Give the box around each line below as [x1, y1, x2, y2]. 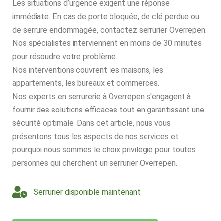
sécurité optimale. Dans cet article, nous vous [12, 118, 171, 128]
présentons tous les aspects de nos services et [12, 132, 179, 142]
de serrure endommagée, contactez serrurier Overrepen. [12, 25, 207, 35]
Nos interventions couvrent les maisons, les [12, 65, 163, 75]
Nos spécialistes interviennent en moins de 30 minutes [12, 38, 202, 48]
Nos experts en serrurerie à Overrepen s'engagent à [12, 92, 191, 102]
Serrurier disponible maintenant [33, 187, 141, 197]
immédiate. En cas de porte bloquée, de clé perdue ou [12, 12, 199, 22]
